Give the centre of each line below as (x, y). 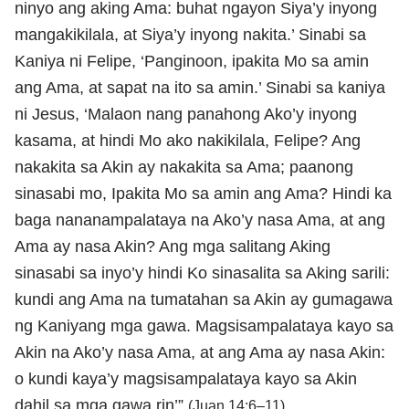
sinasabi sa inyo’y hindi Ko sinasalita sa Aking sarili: (202, 273)
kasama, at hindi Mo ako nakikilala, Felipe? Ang (188, 140)
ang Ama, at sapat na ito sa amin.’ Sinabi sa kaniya (200, 87)
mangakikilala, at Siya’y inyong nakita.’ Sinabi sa (190, 34)
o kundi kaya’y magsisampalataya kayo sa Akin (186, 378)
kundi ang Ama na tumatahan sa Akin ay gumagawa (204, 299)
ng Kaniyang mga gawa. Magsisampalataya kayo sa (204, 325)
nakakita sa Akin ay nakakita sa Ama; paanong (184, 167)
